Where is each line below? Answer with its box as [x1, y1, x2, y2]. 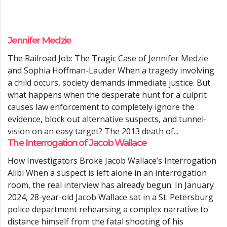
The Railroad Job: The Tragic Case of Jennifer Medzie [8, 53, 208, 64]
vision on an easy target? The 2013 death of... [8, 126, 178, 137]
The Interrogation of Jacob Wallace [8, 137, 147, 148]
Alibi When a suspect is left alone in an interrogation [8, 167, 207, 178]
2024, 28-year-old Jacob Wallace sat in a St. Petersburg [8, 192, 213, 203]
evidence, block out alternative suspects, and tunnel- [8, 113, 207, 125]
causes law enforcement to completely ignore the [8, 101, 195, 112]
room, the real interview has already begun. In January [8, 179, 214, 191]
